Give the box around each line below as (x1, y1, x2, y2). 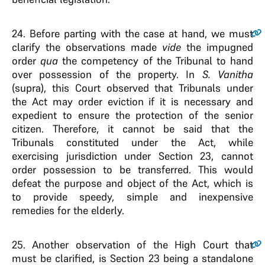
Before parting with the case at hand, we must (25, 27, 253, 40)
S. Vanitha (202, 67, 254, 81)
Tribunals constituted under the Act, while (12, 135, 253, 149)
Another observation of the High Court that (25, 238, 253, 251)
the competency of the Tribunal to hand (62, 54, 253, 67)
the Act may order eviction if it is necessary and (12, 95, 253, 108)
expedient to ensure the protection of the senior (12, 108, 253, 122)
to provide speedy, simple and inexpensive (12, 190, 253, 203)
